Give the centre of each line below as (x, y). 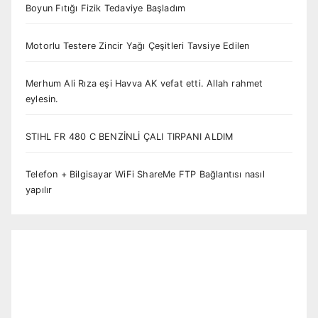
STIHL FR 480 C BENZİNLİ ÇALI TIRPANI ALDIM (130, 137)
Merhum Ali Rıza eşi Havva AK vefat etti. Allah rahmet (144, 84)
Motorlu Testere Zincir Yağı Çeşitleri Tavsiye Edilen (138, 46)
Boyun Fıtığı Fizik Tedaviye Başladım (106, 9)
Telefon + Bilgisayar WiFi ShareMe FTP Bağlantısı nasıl (145, 175)
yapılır (39, 190)
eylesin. (42, 99)
